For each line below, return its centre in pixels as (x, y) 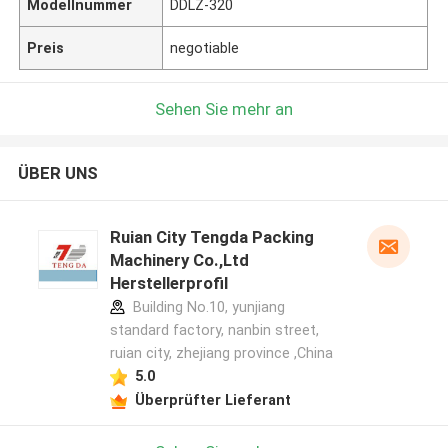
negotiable (205, 47)
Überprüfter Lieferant (212, 399)
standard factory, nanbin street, (214, 330)
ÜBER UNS (57, 173)
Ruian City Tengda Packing (211, 237)
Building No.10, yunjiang (206, 307)
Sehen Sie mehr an (224, 108)
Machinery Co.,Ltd (179, 260)
